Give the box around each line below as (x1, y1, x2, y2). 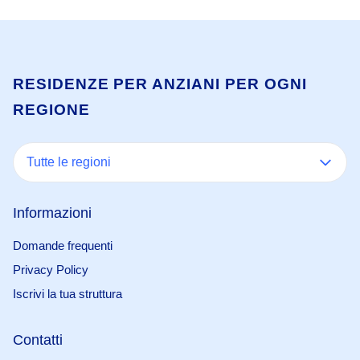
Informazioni (13, 205, 92, 221)
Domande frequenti (13, 239, 112, 252)
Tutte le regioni (27, 155, 111, 169)
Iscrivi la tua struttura (13, 287, 122, 301)
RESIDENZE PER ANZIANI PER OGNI (13, 76, 307, 92)
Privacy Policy (13, 263, 88, 276)
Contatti (13, 332, 63, 348)
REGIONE (13, 101, 90, 118)
